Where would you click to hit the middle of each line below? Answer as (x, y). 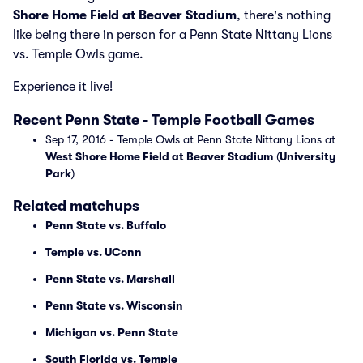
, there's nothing (284, 15)
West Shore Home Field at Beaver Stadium (159, 156)
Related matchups (76, 206)
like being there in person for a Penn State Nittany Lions (173, 35)
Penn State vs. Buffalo (106, 225)
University (307, 156)
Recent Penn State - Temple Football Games (164, 120)
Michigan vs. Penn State (112, 332)
